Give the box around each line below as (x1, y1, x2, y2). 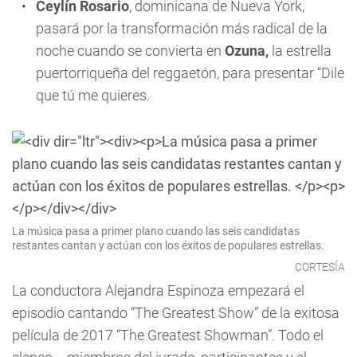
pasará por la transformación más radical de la (36, 20, 328, 37)
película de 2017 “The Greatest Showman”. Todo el (12, 327, 324, 343)
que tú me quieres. (36, 87, 150, 104)
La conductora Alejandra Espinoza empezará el (12, 282, 304, 299)
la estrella (269, 42, 331, 59)
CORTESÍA (295, 261, 345, 273)
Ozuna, (225, 42, 269, 59)
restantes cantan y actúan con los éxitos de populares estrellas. (12, 239, 324, 252)
